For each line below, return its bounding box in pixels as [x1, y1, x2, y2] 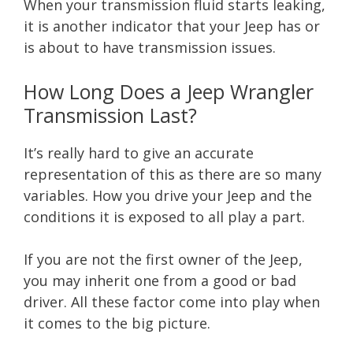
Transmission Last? [24, 101, 197, 128]
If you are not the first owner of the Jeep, [24, 249, 303, 269]
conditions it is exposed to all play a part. [24, 206, 305, 226]
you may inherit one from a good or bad [24, 270, 296, 290]
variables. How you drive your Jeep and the [24, 185, 312, 205]
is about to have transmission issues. [24, 37, 276, 57]
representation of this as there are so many [24, 164, 321, 184]
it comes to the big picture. [24, 313, 210, 333]
